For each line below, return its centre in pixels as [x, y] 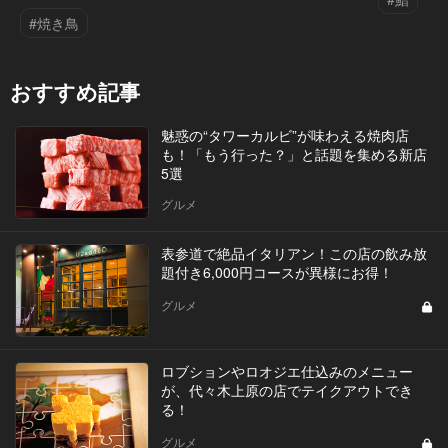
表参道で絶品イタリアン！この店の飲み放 [293, 253]
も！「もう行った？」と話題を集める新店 [293, 154]
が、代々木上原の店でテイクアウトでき [286, 390]
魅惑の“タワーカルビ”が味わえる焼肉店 [284, 135]
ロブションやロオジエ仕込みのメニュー [286, 371]
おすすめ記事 [75, 91]
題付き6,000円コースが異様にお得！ [276, 272]
